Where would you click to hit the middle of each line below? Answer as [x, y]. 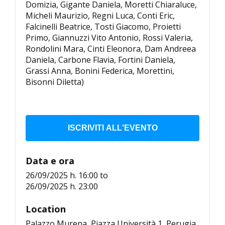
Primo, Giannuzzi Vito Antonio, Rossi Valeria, [109, 38]
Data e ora [50, 161]
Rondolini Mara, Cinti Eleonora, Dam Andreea [111, 49]
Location [46, 209]
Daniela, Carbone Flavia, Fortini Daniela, [100, 60]
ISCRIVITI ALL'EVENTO [113, 128]
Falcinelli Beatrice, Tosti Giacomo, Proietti [103, 27]
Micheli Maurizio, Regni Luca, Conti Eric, [100, 16]
